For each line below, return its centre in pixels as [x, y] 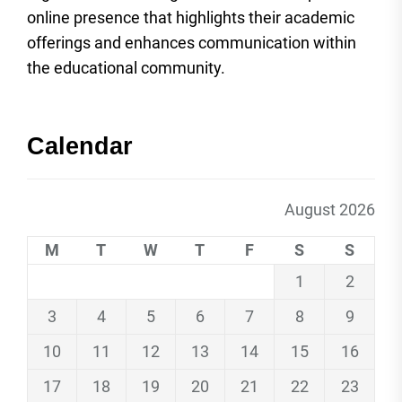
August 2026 [330, 209]
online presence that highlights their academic [191, 17]
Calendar [80, 146]
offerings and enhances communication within [192, 42]
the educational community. [126, 67]
